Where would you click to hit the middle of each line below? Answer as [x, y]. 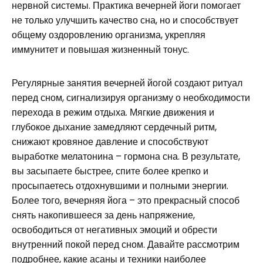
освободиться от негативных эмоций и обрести [114, 230]
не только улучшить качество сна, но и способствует [125, 20]
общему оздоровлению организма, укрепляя [109, 35]
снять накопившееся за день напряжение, [103, 215]
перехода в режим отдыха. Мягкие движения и [113, 112]
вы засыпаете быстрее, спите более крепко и [110, 171]
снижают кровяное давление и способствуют [110, 142]
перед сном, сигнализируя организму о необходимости [131, 98]
